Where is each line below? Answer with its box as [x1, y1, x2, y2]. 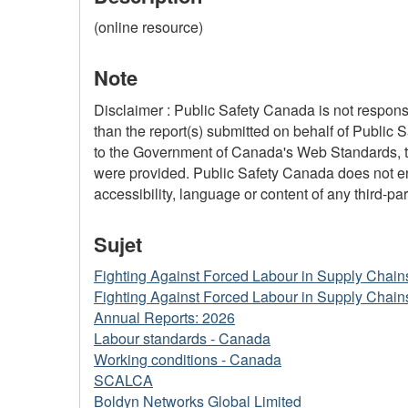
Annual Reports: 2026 [94, 307, 235, 329]
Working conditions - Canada [94, 349, 281, 371]
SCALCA [94, 370, 153, 392]
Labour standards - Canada [94, 328, 270, 350]
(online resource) [94, 16, 203, 38]
